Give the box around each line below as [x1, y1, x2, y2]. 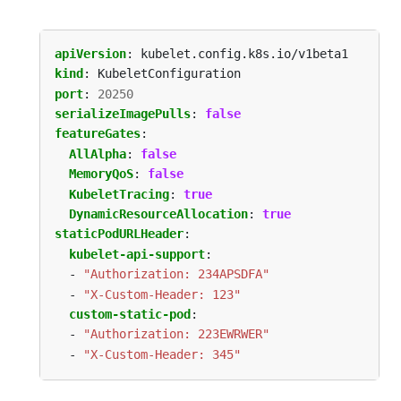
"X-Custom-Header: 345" [83, 346, 241, 362]
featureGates [55, 126, 141, 141]
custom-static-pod [69, 306, 191, 321]
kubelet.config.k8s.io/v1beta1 [141, 46, 348, 61]
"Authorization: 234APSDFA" [83, 267, 269, 282]
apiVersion [55, 46, 126, 61]
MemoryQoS [69, 166, 133, 182]
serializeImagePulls [55, 107, 191, 122]
